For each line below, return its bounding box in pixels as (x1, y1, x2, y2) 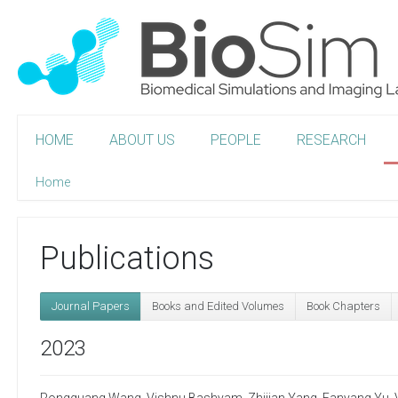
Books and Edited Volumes (152, 298, 284, 313)
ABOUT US (109, 131, 175, 148)
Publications (40, 240, 214, 277)
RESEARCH (297, 131, 366, 148)
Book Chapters (306, 298, 380, 313)
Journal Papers (52, 298, 130, 313)
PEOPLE (211, 131, 261, 148)
